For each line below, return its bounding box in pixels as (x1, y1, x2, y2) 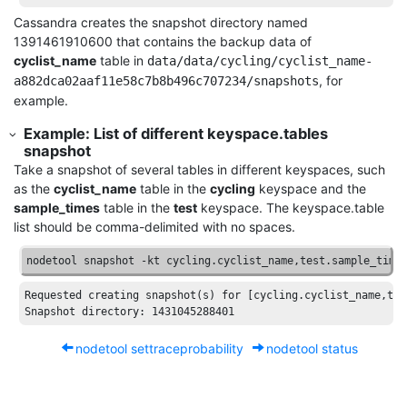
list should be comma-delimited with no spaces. (14, 218, 295, 234)
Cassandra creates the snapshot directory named (14, 15, 308, 31)
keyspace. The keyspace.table (197, 199, 384, 215)
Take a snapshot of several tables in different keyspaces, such (14, 161, 385, 177)
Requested (25, 288, 83, 302)
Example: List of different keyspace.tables (24, 124, 329, 143)
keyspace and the (255, 180, 366, 196)
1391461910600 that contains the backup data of (14, 34, 312, 50)
